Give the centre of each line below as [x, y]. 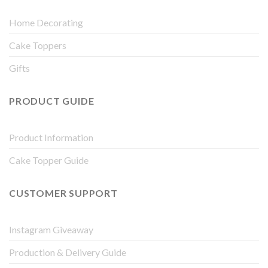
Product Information [51, 137]
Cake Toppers [38, 45]
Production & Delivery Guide [68, 252]
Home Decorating [46, 23]
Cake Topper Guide [49, 160]
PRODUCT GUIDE [52, 101]
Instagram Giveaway [51, 229]
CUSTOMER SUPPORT [63, 193]
